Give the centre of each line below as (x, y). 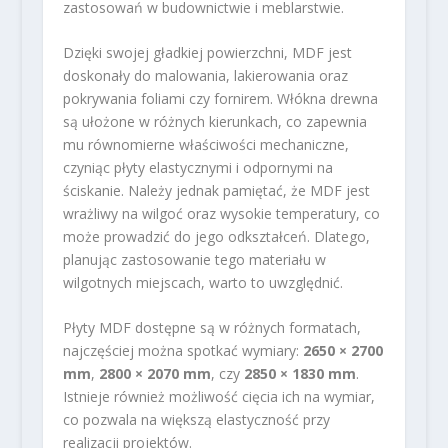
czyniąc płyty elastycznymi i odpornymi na (197, 168)
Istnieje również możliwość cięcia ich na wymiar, (218, 397)
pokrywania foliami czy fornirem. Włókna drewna (220, 99)
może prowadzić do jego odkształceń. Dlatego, (216, 237)
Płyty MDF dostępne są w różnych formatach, (211, 328)
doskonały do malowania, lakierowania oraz (205, 76)
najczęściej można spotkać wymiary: (182, 351)
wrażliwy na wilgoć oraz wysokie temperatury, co (221, 214)
